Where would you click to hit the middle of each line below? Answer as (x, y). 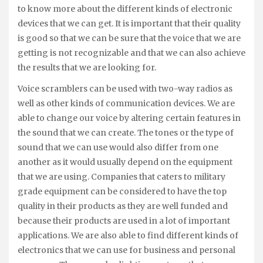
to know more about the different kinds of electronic (125, 9)
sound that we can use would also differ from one (118, 148)
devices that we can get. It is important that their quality (129, 23)
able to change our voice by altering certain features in (129, 118)
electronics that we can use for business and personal (127, 250)
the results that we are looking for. (87, 67)
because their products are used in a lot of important (124, 221)
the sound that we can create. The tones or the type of (126, 133)
